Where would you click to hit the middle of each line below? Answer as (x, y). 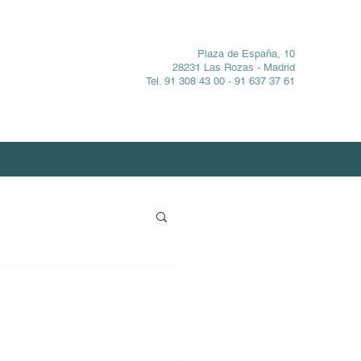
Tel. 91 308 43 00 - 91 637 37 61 (220, 81)
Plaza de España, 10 (246, 54)
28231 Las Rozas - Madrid (234, 67)
